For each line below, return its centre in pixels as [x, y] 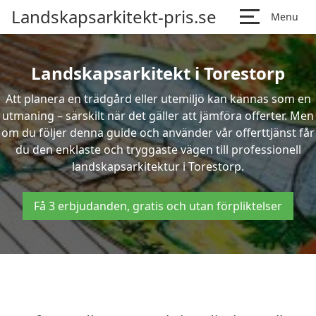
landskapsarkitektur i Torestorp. [158, 166]
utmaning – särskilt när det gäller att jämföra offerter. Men [158, 116]
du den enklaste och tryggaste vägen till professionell [158, 150]
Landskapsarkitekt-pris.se [114, 17]
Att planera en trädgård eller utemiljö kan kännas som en [158, 99]
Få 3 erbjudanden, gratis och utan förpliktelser [158, 206]
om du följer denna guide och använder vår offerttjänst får [158, 133]
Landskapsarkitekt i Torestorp [158, 73]
